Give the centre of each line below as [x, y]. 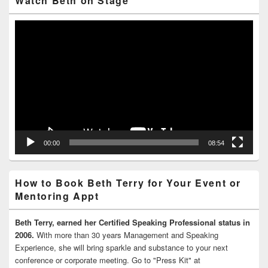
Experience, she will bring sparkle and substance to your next [121, 247]
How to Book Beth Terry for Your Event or [128, 182]
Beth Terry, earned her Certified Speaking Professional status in [133, 222]
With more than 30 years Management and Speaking [127, 234]
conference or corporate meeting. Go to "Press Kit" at [108, 260]
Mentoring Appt [57, 196]
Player [25, 38]
